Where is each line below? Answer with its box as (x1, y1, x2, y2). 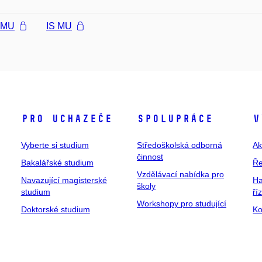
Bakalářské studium (20, 157, 94, 167)
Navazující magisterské (20, 175, 107, 185)
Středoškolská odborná (136, 140, 222, 150)
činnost (136, 151, 163, 161)
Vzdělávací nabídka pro (136, 169, 224, 179)
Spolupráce (136, 112, 213, 125)
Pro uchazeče (20, 112, 112, 125)
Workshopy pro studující (136, 198, 226, 208)
